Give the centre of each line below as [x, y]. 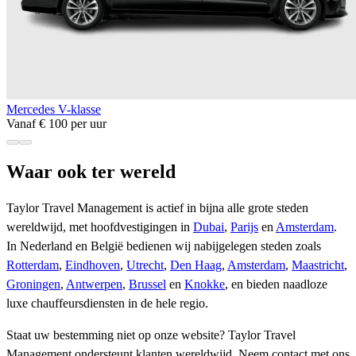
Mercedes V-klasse [54, 110]
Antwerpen [94, 284]
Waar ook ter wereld [91, 172]
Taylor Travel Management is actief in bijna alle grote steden [157, 208]
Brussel [147, 284]
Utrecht [145, 265]
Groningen [33, 284]
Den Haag [196, 265]
